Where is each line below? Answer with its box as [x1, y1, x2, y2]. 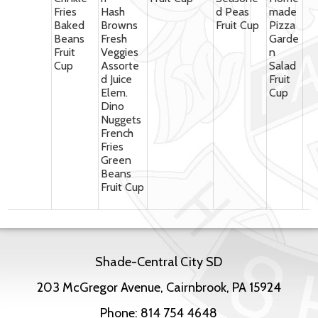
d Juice [101, 72, 133, 86]
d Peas [216, 5, 250, 18]
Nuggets [101, 113, 142, 126]
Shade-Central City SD [95, 254, 223, 270]
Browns [101, 18, 138, 32]
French [101, 126, 134, 140]
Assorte [101, 59, 140, 72]
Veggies [101, 45, 139, 59]
